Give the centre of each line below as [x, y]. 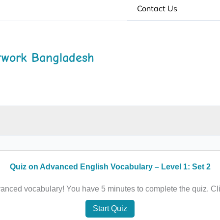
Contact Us [157, 8]
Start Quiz [110, 208]
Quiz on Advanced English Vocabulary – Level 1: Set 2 [110, 167]
